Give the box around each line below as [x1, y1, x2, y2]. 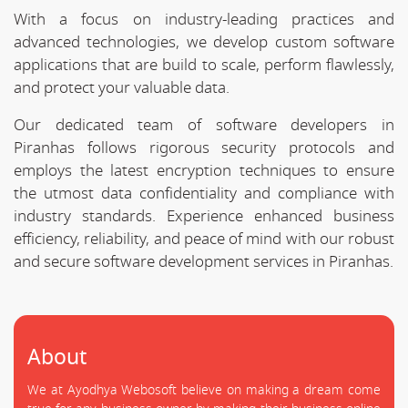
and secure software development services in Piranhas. [14, 250, 393, 273]
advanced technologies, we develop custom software [14, 30, 394, 54]
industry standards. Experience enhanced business [14, 204, 394, 228]
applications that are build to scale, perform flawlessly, [14, 53, 394, 76]
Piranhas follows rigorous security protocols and [14, 136, 394, 159]
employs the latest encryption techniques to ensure [14, 158, 394, 182]
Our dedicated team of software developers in [14, 113, 394, 137]
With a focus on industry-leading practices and [14, 7, 394, 31]
